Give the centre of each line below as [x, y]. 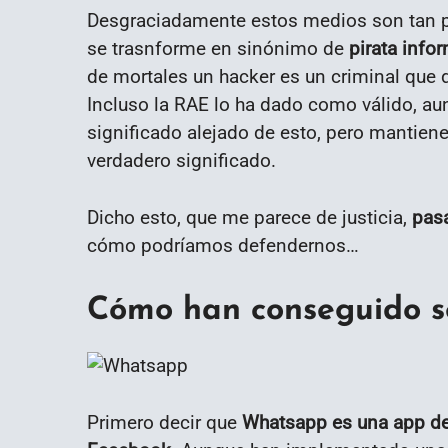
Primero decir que [164, 422]
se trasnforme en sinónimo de [218, 48]
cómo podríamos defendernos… [223, 245]
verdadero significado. [181, 160]
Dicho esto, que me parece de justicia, [249, 217]
